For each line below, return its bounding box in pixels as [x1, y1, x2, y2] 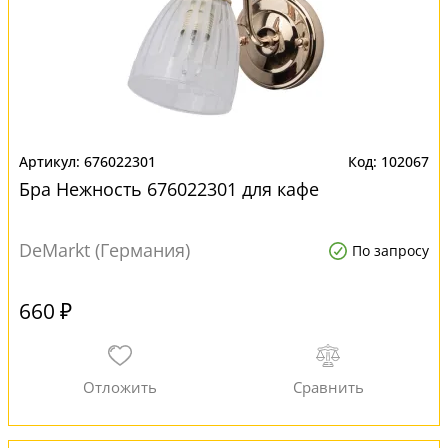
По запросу [352, 241, 429, 260]
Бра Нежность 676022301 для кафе [19, 177, 319, 201]
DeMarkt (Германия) [19, 238, 190, 262]
